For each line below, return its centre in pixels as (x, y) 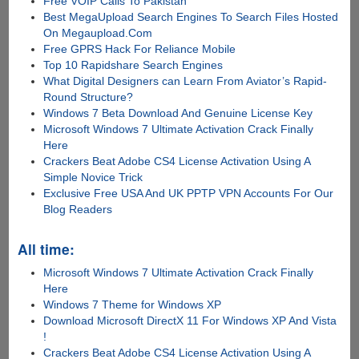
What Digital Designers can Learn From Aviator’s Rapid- (186, 81)
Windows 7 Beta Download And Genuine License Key (178, 113)
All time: (46, 249)
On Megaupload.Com (98, 33)
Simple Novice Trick (93, 177)
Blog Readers (78, 210)
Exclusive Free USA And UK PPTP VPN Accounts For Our (189, 194)
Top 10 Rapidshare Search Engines (133, 65)
